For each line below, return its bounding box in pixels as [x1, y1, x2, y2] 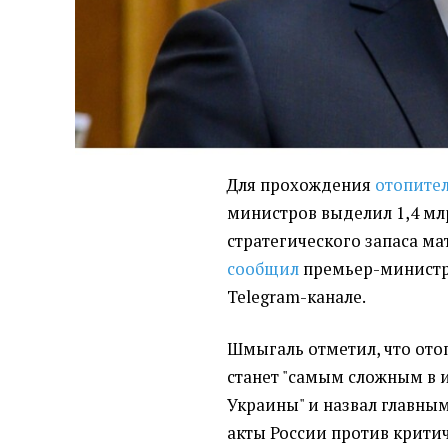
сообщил [227, 257, 300, 280]
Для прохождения [227, 173, 376, 196]
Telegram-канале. [227, 285, 367, 308]
